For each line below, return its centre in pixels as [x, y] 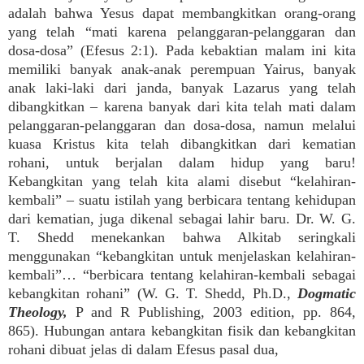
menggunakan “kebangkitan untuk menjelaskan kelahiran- [182, 256]
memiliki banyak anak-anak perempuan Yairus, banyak [182, 69]
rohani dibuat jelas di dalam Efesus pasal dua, [143, 349]
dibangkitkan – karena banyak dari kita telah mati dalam [182, 106]
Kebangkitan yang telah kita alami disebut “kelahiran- [182, 181]
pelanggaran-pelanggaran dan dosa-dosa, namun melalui [182, 125]
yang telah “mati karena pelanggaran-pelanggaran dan [182, 32]
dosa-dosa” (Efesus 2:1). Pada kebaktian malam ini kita [182, 50]
